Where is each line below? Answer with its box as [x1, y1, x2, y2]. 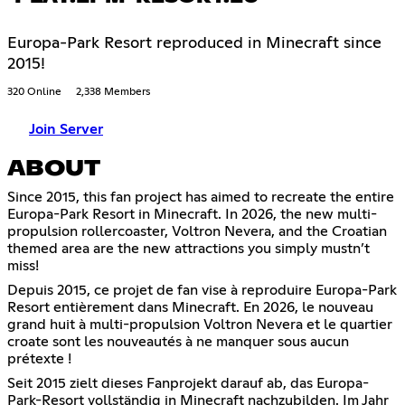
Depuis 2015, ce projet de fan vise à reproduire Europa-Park [7, 283, 397, 298]
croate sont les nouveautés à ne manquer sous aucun [7, 334, 349, 350]
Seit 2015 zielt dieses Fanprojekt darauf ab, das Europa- [7, 376, 369, 391]
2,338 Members [76, 87, 150, 99]
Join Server [29, 122, 103, 137]
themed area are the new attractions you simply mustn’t [7, 241, 370, 257]
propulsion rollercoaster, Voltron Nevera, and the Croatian [7, 224, 387, 240]
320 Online [7, 87, 61, 99]
